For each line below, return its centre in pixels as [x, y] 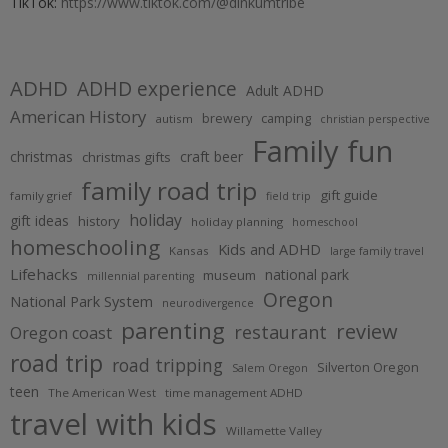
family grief [41, 196]
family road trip [169, 191]
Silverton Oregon [368, 368]
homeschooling [85, 247]
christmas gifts [126, 157]
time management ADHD [234, 393]
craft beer [211, 157]
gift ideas [39, 221]
